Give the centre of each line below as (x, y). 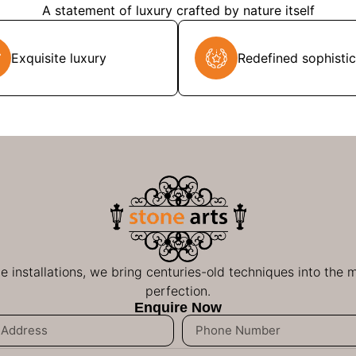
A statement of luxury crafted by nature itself (178, 11)
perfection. (178, 290)
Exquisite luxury (59, 58)
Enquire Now (178, 307)
